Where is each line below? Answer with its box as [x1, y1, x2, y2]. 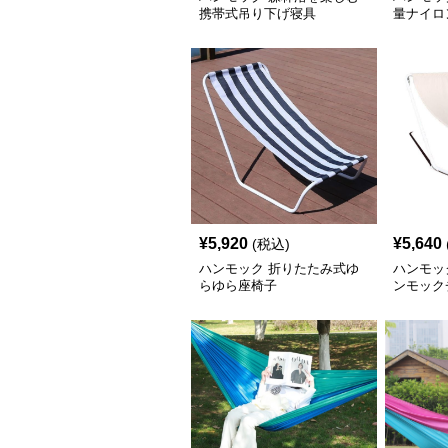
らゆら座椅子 [198, 278, 277, 293]
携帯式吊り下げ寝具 [198, 6, 316, 21]
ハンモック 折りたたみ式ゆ [198, 261, 359, 276]
